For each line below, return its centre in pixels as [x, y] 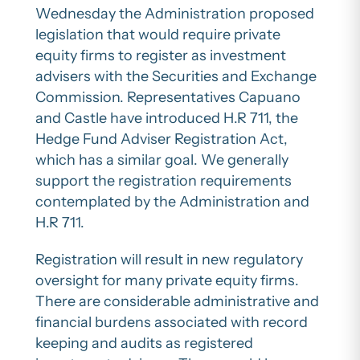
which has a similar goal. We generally [162, 160]
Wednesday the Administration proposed [175, 13]
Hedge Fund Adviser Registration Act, [162, 139]
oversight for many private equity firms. [167, 280]
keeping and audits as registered [144, 343]
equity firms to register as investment [161, 55]
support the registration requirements [164, 180]
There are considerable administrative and [177, 301]
